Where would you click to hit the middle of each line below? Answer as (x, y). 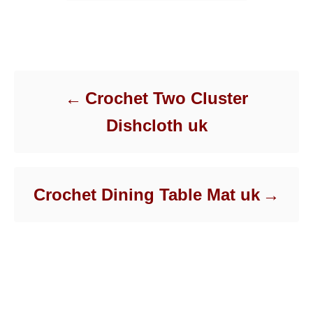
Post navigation (85, 51)
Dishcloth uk (156, 126)
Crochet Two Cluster (166, 99)
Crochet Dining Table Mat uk (146, 195)
